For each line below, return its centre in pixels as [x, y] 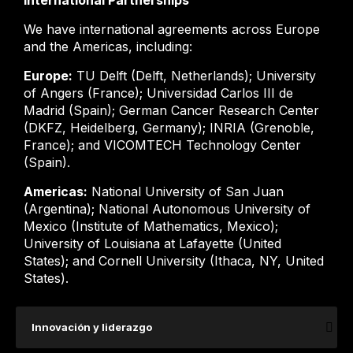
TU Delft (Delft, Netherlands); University [194, 76]
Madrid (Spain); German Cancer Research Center [171, 110]
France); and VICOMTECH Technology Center [162, 145]
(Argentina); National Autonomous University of [167, 209]
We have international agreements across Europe [172, 29]
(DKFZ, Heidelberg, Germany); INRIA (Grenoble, [169, 128]
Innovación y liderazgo [92, 327]
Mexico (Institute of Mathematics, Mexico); [151, 226]
